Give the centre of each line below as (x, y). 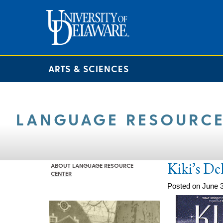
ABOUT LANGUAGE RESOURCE (92, 165)
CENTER (61, 173)
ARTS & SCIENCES (89, 68)
